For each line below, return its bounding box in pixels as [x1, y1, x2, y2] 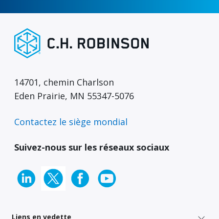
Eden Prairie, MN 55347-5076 [14, 90, 134, 102]
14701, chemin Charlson [14, 76, 114, 88]
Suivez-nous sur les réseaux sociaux [14, 141, 169, 153]
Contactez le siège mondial [14, 116, 128, 128]
